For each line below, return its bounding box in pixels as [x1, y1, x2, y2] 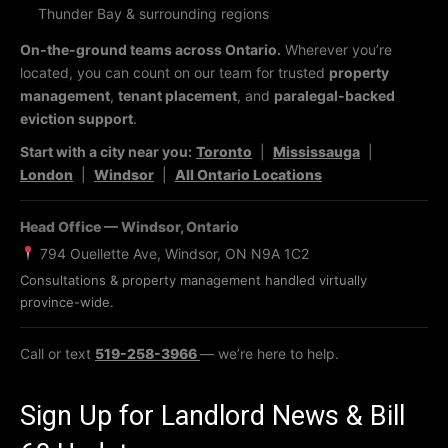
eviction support [20, 109, 133, 127]
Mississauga [273, 142, 360, 160]
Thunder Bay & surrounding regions [38, 4, 269, 22]
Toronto [196, 142, 252, 160]
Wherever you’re [281, 40, 392, 58]
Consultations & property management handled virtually [20, 271, 367, 288]
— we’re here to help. [200, 344, 339, 362]
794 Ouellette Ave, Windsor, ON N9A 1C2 [35, 244, 309, 262]
